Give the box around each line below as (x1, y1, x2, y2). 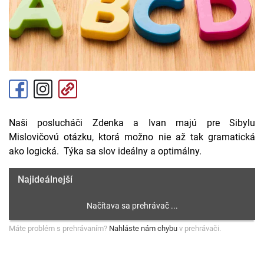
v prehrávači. (177, 224, 221, 233)
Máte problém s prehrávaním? (9, 224, 109, 233)
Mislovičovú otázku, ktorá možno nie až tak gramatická (9, 131, 255, 143)
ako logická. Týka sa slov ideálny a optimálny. (9, 146, 202, 157)
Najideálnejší (18, 174, 72, 186)
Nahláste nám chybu (109, 224, 177, 233)
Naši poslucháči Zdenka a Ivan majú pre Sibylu (9, 117, 255, 129)
